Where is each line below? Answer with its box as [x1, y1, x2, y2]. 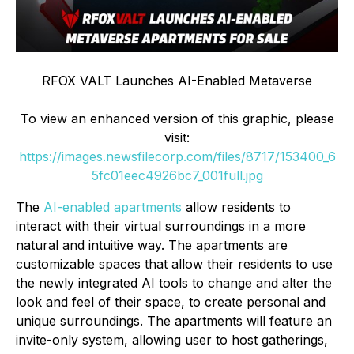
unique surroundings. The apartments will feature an [16, 313, 332, 330]
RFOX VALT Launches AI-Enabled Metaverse [42, 73, 312, 89]
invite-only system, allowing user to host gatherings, [16, 332, 328, 348]
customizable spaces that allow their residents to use [16, 256, 333, 273]
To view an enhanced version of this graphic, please [20, 111, 334, 127]
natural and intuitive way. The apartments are [16, 237, 288, 254]
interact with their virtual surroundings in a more [16, 218, 306, 235]
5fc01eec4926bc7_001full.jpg [91, 168, 263, 184]
